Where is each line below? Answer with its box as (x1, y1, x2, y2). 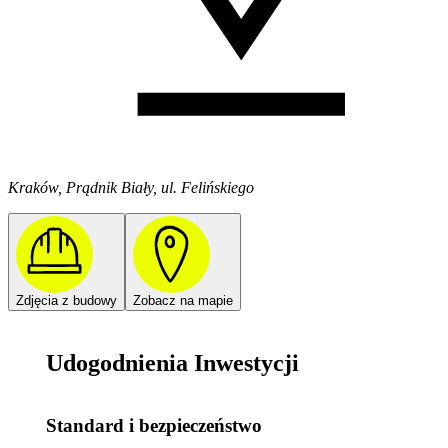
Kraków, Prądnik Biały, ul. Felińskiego (8, 179, 254, 197)
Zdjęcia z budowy (16, 293, 117, 309)
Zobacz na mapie (133, 293, 233, 309)
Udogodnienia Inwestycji (46, 349, 300, 376)
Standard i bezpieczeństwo (46, 415, 263, 437)
